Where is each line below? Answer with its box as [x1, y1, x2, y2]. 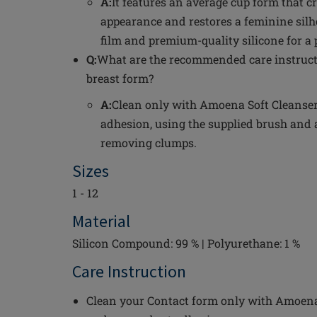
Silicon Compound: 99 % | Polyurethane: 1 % [72, 236, 300, 250]
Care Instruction [72, 260, 186, 282]
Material [72, 210, 130, 232]
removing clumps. [100, 135, 197, 150]
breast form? [86, 71, 154, 86]
